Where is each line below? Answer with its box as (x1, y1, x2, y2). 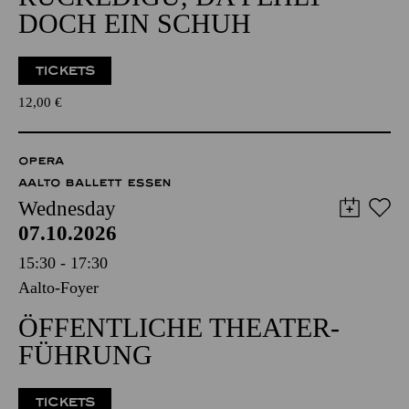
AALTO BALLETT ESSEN (18, 176, 171, 189)
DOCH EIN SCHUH (18, 8, 251, 38)
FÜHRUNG (18, 340, 152, 370)
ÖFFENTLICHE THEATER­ (18, 312, 340, 342)
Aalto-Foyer (18, 278, 99, 297)
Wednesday (18, 197, 116, 220)
